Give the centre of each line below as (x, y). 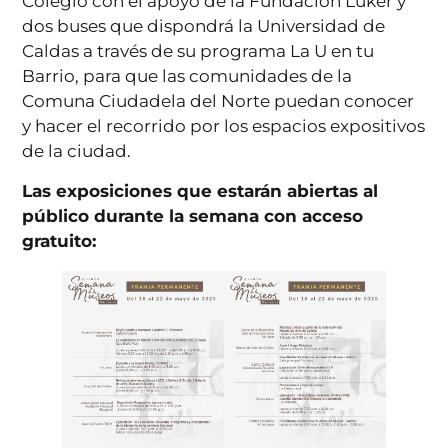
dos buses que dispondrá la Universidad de (204, 26)
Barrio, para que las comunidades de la (187, 76)
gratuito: (59, 240)
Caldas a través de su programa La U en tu (198, 51)
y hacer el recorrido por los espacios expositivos (224, 126)
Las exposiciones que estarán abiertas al (200, 190)
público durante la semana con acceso (193, 215)
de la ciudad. (77, 151)
